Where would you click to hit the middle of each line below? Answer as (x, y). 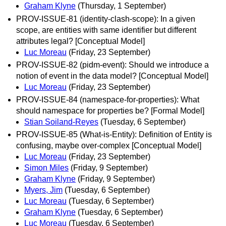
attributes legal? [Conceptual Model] (80, 41)
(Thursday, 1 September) (122, 6)
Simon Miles (46, 168)
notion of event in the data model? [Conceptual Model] (112, 76)
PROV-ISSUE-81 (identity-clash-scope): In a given (106, 19)
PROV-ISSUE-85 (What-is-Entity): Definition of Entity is (114, 135)
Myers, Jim (43, 190)
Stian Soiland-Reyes (61, 122)
